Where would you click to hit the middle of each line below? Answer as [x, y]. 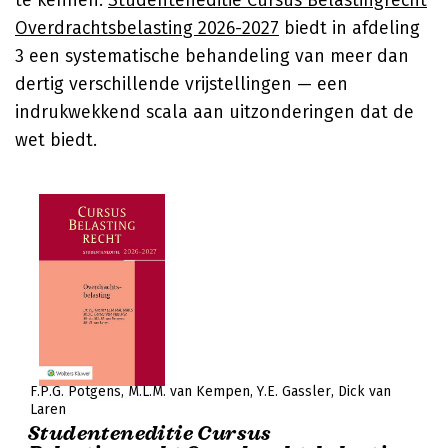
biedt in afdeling [349, 28]
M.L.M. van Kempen [189, 391]
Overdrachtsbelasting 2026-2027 [147, 28]
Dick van [364, 391]
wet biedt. [56, 140]
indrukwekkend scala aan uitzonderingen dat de [214, 112]
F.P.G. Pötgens [75, 391]
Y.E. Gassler [294, 391]
